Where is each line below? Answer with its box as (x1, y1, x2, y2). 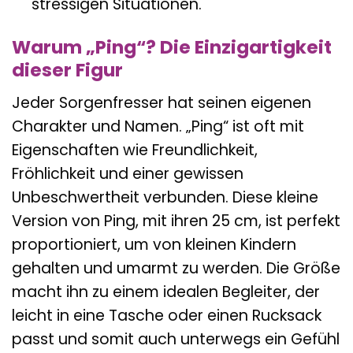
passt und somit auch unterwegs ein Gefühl (12, 328, 340, 350)
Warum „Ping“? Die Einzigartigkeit (12, 35, 332, 61)
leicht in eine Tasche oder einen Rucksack (12, 304, 321, 326)
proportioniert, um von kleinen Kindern (12, 233, 296, 255)
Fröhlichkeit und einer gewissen (12, 162, 243, 184)
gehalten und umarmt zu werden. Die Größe (12, 257, 340, 279)
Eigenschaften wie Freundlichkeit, (12, 139, 258, 161)
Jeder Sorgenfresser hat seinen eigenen (12, 91, 311, 113)
